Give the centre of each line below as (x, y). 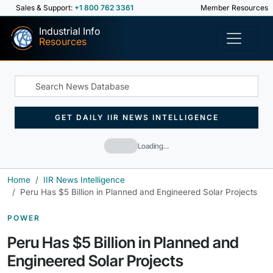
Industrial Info (70, 31)
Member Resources (233, 8)
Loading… (153, 146)
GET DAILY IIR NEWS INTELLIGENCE (136, 117)
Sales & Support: (45, 8)
